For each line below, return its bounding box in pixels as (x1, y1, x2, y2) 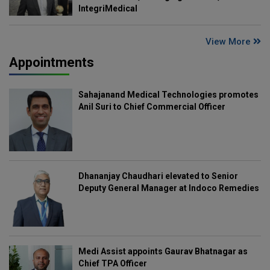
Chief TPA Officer (78, 258, 147, 268)
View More (206, 36, 253, 47)
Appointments (9, 54, 94, 70)
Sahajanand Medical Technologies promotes (78, 89, 259, 99)
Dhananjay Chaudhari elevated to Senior (78, 171, 238, 181)
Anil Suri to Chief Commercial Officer (78, 101, 225, 111)
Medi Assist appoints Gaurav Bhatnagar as (78, 246, 248, 256)
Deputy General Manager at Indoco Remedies (78, 183, 259, 193)
